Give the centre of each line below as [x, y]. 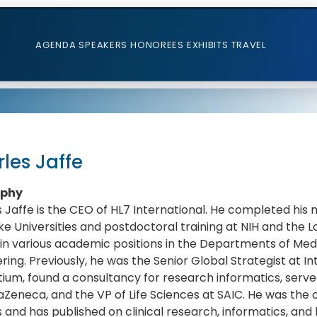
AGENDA [56, 45]
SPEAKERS [103, 45]
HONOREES [157, 45]
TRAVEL [248, 45]
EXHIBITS [207, 45]
